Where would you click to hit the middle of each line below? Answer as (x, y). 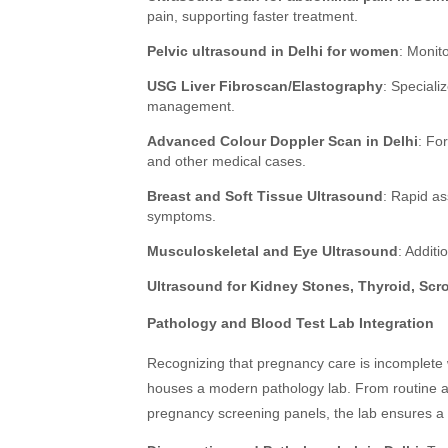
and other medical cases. (226, 161)
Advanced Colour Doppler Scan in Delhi (282, 141)
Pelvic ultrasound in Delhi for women (273, 51)
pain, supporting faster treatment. (252, 16)
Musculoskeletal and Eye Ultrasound (272, 251)
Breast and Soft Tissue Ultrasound (265, 196)
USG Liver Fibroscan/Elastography (265, 86)
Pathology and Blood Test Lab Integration (290, 323)
